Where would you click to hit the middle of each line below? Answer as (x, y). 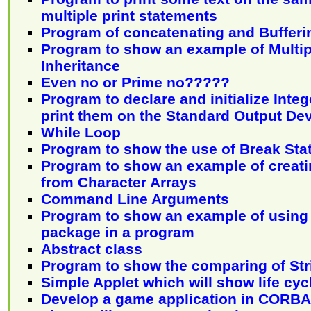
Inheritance (81, 66)
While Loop (81, 133)
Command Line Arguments (135, 199)
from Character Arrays (119, 183)
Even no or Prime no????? (135, 83)
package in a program (118, 233)
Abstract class (92, 249)
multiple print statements (129, 16)
